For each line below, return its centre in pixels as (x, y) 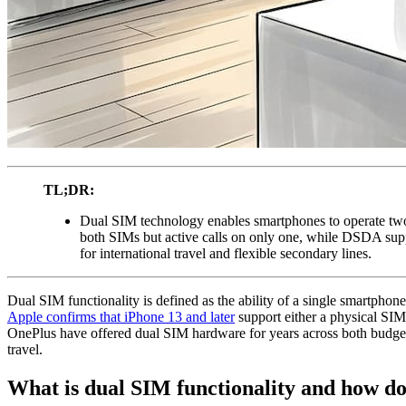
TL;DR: (69, 190)
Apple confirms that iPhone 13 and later (121, 317)
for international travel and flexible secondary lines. (226, 254)
